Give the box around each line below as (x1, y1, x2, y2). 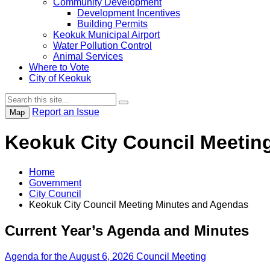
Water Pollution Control (53, 40, 152, 51)
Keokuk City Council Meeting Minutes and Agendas (29, 199, 248, 210)
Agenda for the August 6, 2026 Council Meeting (5, 251, 206, 262)
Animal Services (53, 51, 123, 61)
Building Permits (77, 19, 148, 29)
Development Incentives (77, 8, 180, 18)
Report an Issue (32, 107, 99, 117)
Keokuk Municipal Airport (53, 30, 160, 40)
